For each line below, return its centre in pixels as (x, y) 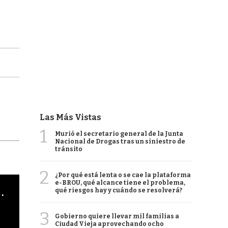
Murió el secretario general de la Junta (119, 134)
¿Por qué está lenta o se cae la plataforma (123, 175)
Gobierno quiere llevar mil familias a (117, 216)
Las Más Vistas (70, 117)
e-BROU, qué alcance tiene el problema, (120, 183)
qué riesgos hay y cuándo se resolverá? (119, 190)
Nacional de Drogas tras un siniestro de (120, 141)
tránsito (69, 149)
